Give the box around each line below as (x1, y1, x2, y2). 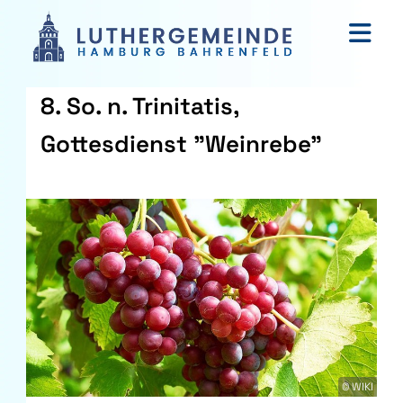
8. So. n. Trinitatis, (40, 91, 238, 122)
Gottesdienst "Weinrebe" (40, 129, 322, 160)
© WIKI (342, 379, 373, 394)
